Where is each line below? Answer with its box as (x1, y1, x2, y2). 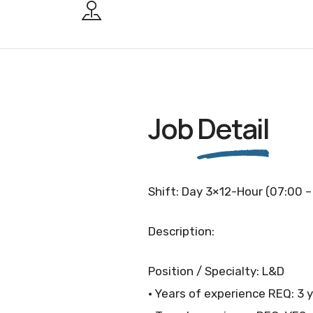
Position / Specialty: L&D (148, 263, 284, 278)
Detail (197, 108, 269, 147)
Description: (148, 224, 214, 238)
